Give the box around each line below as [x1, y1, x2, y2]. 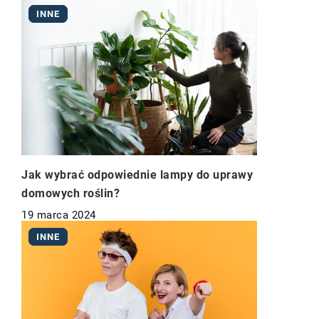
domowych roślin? [21, 186, 120, 200]
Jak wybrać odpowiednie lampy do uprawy [21, 167, 253, 182]
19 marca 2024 [21, 208, 96, 221]
